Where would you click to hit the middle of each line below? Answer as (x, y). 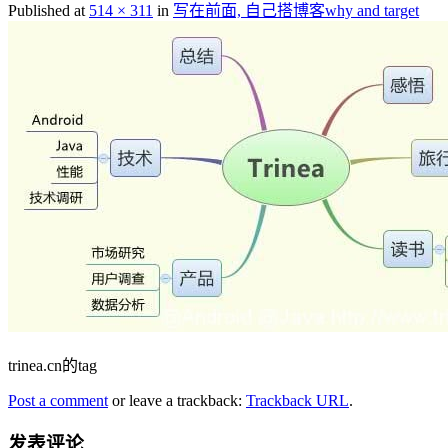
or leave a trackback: (177, 400)
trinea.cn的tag (52, 365)
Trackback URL (297, 400)
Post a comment (58, 400)
